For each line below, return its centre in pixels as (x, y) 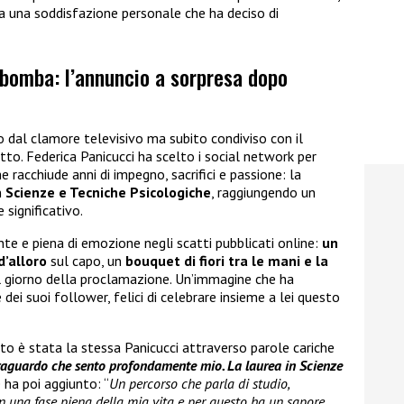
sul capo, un (86, 261)
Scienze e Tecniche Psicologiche (108, 193)
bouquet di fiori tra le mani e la (227, 261)
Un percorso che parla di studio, (199, 384)
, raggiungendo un (263, 193)
